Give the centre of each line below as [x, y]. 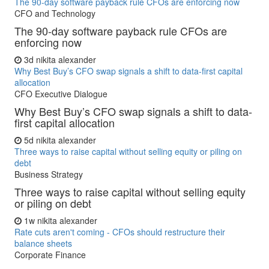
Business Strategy [49, 174]
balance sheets [43, 243]
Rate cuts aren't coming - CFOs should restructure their [120, 232]
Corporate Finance [50, 255]
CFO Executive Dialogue [61, 94]
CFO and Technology [55, 13]
